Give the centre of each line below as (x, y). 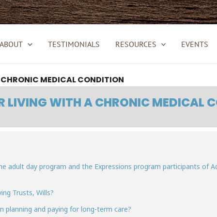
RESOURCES (136, 44)
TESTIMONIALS (74, 44)
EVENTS (195, 44)
